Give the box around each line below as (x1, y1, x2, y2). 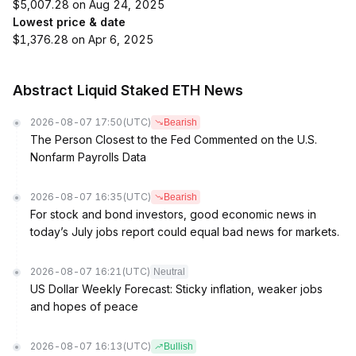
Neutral (153, 266, 185, 277)
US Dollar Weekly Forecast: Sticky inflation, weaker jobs (30, 282, 323, 296)
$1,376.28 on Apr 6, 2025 (13, 33, 153, 46)
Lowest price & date (13, 15, 126, 29)
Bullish (164, 341, 193, 352)
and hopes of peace (30, 300, 138, 313)
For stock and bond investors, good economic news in (30, 207, 316, 221)
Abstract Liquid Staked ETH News (13, 82, 243, 99)
